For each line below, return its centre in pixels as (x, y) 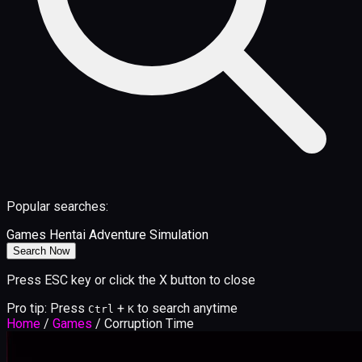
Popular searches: (57, 207)
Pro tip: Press (46, 309)
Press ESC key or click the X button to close (131, 280)
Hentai (67, 235)
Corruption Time (149, 324)
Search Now (41, 251)
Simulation (179, 235)
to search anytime (187, 309)
